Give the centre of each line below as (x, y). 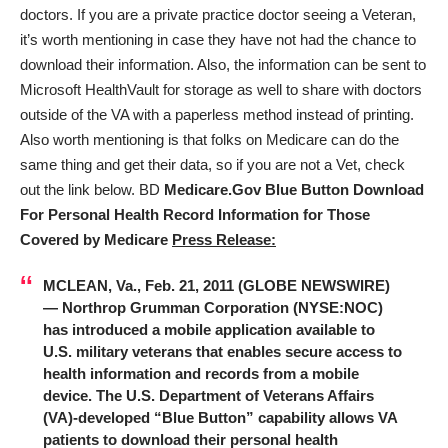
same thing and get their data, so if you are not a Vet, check (212, 164)
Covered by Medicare (94, 239)
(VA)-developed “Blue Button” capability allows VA (219, 417)
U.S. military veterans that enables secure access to (222, 351)
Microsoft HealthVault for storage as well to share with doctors (221, 89)
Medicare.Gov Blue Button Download (294, 189)
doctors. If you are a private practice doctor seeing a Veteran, (218, 14)
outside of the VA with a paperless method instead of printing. (217, 114)
